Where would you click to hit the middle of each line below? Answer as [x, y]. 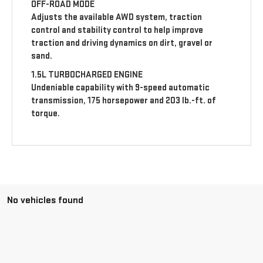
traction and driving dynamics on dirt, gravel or [122, 43]
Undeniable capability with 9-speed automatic [121, 87]
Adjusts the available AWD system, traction [117, 17]
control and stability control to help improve [117, 30]
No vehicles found [45, 200]
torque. [46, 113]
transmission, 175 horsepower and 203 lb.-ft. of [124, 100]
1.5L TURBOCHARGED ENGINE [87, 75]
